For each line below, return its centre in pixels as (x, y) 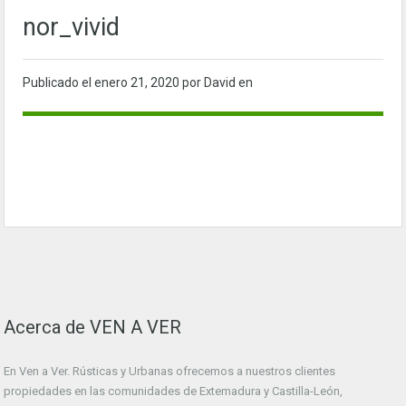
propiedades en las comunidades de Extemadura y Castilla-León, (173, 391)
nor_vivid (71, 28)
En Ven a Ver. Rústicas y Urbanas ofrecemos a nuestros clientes (169, 372)
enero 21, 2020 (138, 83)
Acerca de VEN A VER (92, 328)
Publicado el (58, 83)
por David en (217, 83)
